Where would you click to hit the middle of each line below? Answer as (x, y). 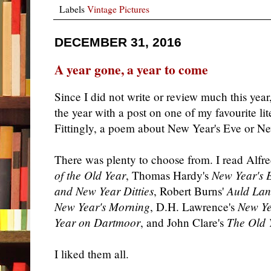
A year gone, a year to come (131, 69)
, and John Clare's (184, 223)
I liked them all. (92, 254)
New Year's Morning (102, 207)
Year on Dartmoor (97, 223)
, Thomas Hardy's (169, 175)
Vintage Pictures (118, 8)
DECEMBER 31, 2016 (118, 42)
